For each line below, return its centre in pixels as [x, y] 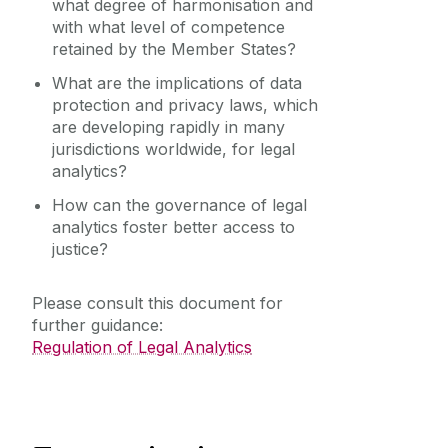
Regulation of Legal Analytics [142, 346]
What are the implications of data [177, 82]
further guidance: [100, 324]
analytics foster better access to [173, 226]
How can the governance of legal [179, 204]
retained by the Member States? [176, 48]
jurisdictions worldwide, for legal [173, 148]
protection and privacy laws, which [185, 104]
